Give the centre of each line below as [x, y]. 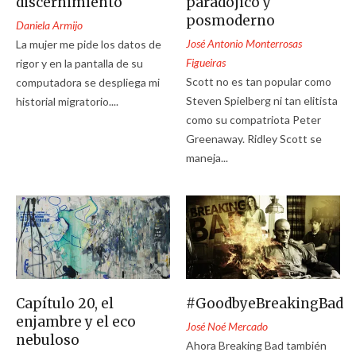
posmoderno [231, 20]
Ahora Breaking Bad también [257, 345]
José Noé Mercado [227, 326]
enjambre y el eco [76, 321]
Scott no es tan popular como [259, 81]
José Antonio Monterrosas [244, 43]
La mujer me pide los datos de [89, 44]
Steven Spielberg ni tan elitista [262, 100]
